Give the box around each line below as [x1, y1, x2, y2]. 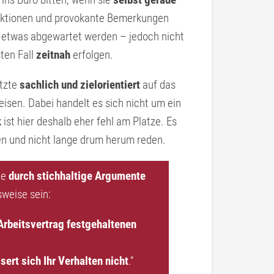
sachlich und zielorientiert [20, 78, 140, 92]
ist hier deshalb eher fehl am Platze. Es [1, 114, 177, 128]
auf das [140, 78, 176, 92]
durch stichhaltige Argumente [9, 169, 146, 183]
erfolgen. [70, 48, 113, 62]
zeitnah [36, 48, 70, 62]
